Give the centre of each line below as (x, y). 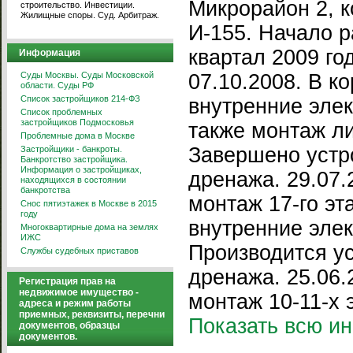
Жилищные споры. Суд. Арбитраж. (90, 15)
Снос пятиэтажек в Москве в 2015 (89, 203)
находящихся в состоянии (73, 180)
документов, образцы (69, 325)
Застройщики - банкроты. (71, 149)
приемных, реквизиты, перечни (92, 314)
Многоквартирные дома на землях (89, 227)
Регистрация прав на (67, 281)
